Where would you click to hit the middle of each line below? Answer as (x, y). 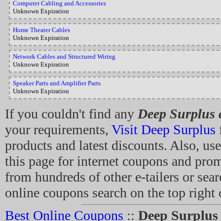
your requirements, (58, 129)
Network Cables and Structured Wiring (64, 56)
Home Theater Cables (41, 30)
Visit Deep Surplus (164, 129)
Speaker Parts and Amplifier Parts (57, 83)
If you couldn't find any (71, 114)
